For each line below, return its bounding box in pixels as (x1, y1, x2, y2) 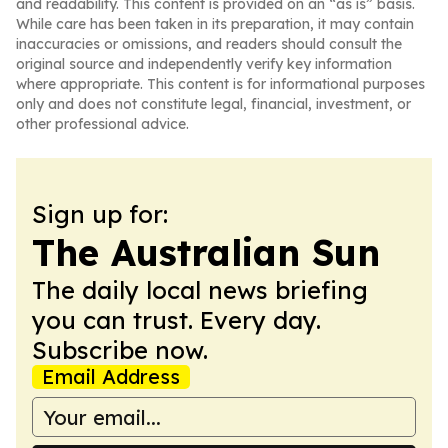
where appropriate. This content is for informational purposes (16, 75, 425, 93)
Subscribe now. (32, 335, 208, 365)
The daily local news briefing (32, 275, 368, 305)
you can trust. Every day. (32, 305, 321, 335)
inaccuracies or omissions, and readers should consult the (16, 35, 402, 53)
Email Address (42, 364, 180, 389)
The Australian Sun (32, 230, 380, 275)
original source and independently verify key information (16, 55, 392, 73)
